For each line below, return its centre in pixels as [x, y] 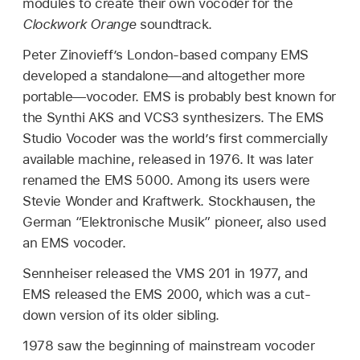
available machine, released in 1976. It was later [168, 160]
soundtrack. [174, 25]
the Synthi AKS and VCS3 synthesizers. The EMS [173, 118]
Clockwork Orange [80, 25]
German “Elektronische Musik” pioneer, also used [174, 222]
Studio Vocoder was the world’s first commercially [175, 139]
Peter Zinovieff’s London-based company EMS [166, 55]
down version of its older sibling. [121, 315]
